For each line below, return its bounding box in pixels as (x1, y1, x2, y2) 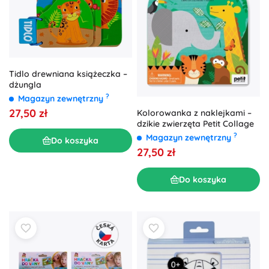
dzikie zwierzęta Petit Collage (137, 118, 254, 130)
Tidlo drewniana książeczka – (9, 68, 127, 80)
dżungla (9, 79, 41, 91)
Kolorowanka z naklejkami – (137, 107, 252, 119)
